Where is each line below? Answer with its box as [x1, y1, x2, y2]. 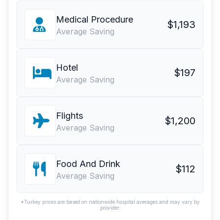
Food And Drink [56, 159, 120, 169]
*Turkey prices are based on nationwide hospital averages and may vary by [20, 199, 200, 205]
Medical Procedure [56, 14, 133, 25]
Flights [56, 110, 83, 121]
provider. [100, 205, 120, 211]
